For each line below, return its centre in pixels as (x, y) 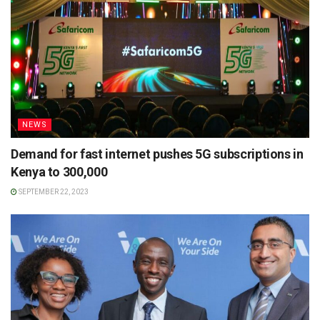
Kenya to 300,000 (59, 171)
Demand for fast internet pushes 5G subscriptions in (157, 154)
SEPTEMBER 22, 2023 (53, 191)
